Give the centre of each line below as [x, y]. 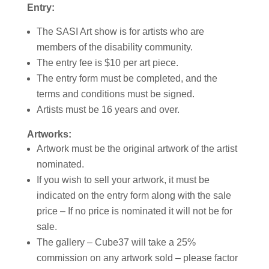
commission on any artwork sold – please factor [137, 258]
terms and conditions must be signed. [115, 94]
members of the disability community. [114, 47]
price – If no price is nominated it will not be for [134, 211]
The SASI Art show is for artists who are [120, 31]
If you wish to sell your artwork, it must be [123, 180]
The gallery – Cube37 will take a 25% [116, 242]
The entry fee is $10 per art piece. [107, 62]
